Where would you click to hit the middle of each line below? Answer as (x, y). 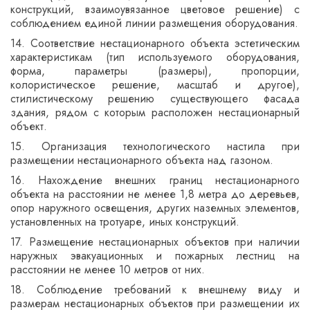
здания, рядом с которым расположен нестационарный (155, 112)
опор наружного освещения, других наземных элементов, (155, 208)
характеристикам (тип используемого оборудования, (155, 57)
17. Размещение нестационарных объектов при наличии (155, 242)
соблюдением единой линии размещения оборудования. (154, 23)
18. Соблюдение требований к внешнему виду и (155, 290)
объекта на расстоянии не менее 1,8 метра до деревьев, (155, 194)
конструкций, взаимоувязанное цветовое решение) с (155, 9)
